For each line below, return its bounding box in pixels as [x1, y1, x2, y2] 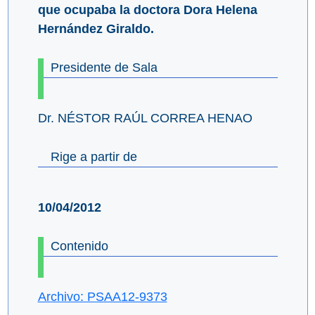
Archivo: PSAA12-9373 [37, 290, 167, 304]
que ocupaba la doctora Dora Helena [37, 3, 257, 18]
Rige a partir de [50, 150, 137, 165]
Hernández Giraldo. [37, 22, 154, 37]
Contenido [50, 239, 108, 254]
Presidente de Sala [50, 60, 157, 75]
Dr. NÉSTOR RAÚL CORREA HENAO [37, 111, 252, 126]
